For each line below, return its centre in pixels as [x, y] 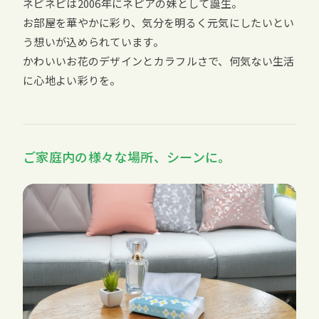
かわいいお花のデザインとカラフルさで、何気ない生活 [159, 61]
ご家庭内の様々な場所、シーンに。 [127, 157]
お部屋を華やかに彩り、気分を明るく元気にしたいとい [159, 23]
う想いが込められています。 [93, 42]
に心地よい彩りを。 [72, 80]
